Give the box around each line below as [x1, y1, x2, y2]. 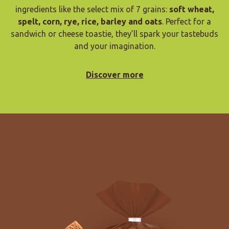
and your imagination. [74, 41, 155, 51]
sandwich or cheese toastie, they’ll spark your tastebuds [11, 29, 218, 39]
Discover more [85, 70, 144, 80]
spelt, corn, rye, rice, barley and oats [18, 17, 162, 27]
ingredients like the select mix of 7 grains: [15, 5, 169, 14]
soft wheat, [169, 5, 214, 14]
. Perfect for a [162, 17, 211, 27]
